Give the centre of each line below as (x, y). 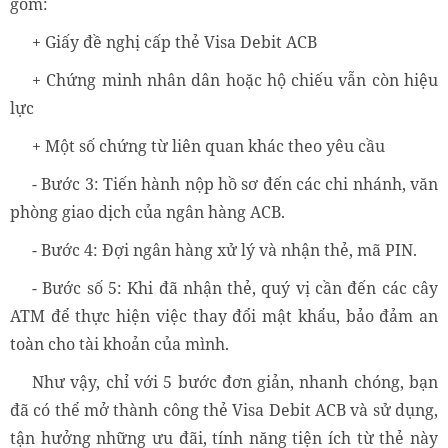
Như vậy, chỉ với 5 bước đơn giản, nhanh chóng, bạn (235, 382)
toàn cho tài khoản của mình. (119, 344)
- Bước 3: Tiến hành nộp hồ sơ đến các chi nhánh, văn (235, 184)
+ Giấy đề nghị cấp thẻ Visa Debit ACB (174, 42)
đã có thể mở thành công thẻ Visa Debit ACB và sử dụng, (224, 410)
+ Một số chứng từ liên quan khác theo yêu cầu (208, 146)
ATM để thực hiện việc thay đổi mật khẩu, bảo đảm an (224, 316)
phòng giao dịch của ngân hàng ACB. (147, 212)
